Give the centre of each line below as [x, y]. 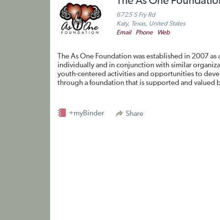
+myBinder [86, 113]
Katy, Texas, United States [151, 24]
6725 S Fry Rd [136, 15]
